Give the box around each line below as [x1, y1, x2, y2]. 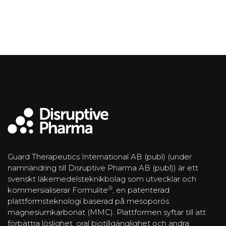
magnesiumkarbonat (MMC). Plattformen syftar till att [8, 207, 206, 217]
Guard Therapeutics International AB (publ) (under [8, 152, 192, 162]
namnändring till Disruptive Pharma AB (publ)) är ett [8, 163, 198, 173]
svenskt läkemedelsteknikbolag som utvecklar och [8, 174, 196, 184]
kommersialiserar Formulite [8, 185, 108, 195]
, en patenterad [112, 185, 169, 195]
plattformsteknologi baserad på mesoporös [8, 196, 169, 206]
